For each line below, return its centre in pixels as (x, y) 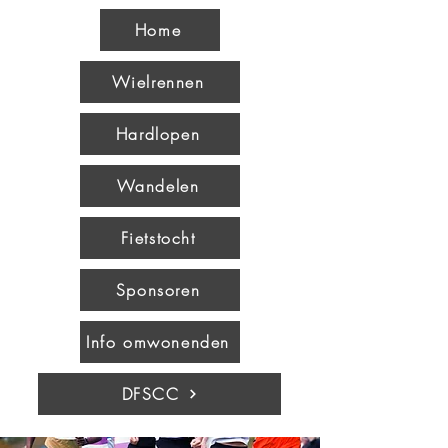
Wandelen (158, 186)
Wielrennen (158, 82)
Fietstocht (158, 238)
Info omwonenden (158, 342)
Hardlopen (158, 134)
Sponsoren (158, 290)
